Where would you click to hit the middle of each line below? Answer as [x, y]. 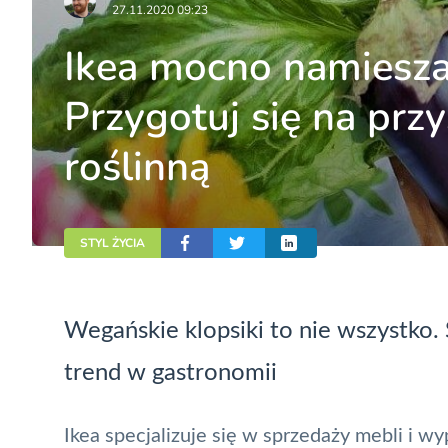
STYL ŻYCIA [112, 242]
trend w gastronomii [170, 372]
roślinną [137, 167]
